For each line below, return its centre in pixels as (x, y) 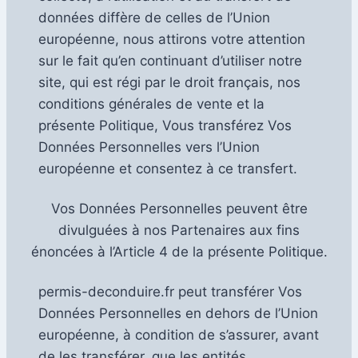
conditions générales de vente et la (151, 104)
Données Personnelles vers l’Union (149, 147)
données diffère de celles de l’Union (154, 18)
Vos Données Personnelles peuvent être (179, 209)
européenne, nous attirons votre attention (172, 40)
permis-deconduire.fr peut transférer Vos (170, 292)
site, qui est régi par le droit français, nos (169, 83)
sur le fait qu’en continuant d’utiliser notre (170, 61)
